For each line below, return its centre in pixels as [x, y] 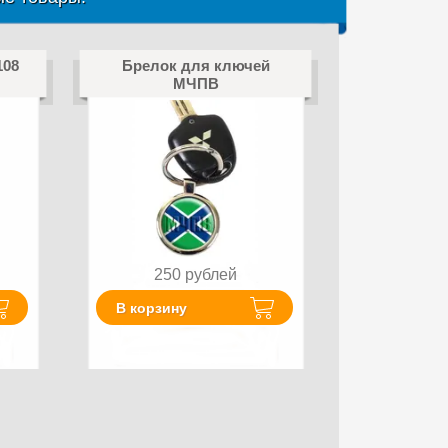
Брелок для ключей [195, 65]
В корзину [152, 307]
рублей [211, 274]
